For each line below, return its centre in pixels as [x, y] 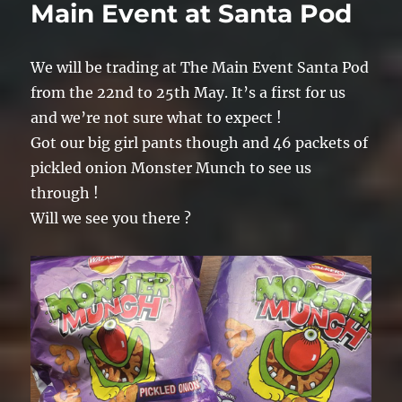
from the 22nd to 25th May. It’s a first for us [188, 93]
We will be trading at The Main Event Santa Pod [200, 68]
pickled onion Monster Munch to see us [171, 168]
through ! [65, 193]
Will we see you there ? [111, 218]
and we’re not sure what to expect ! [157, 118]
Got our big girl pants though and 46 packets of [200, 143]
